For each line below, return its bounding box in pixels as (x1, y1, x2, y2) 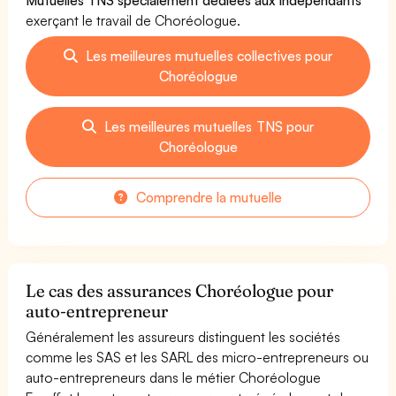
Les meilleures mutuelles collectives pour (81, 46, 333, 65)
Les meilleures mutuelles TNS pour (101, 117, 314, 135)
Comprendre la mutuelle (132, 187, 283, 206)
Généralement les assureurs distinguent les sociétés (26, 327, 341, 346)
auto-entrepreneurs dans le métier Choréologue (26, 368, 322, 386)
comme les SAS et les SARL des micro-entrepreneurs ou (26, 347, 369, 366)
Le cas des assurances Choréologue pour (26, 279, 334, 301)
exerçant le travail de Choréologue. (26, 11, 241, 29)
